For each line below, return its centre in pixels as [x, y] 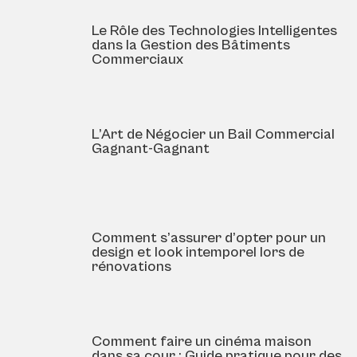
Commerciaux [137, 60]
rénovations [131, 267]
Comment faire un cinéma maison [202, 342]
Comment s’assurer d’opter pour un [209, 238]
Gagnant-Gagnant [151, 149]
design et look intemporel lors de [198, 253]
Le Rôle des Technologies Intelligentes [214, 31]
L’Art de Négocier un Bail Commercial [213, 135]
